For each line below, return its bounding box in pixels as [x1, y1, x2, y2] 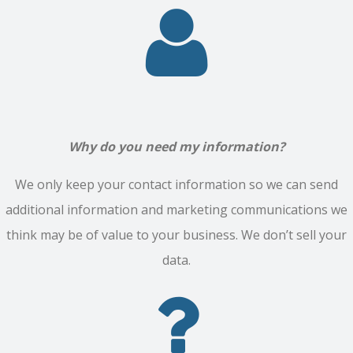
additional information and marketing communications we [6, 200, 347, 218]
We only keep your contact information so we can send [15, 175, 338, 193]
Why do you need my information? [68, 137, 285, 155]
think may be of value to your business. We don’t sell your [6, 225, 347, 243]
